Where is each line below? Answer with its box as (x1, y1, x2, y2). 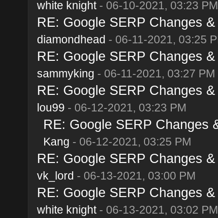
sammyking (36, 67, 94, 80)
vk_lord (36, 169, 74, 182)
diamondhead (36, 33, 106, 46)
